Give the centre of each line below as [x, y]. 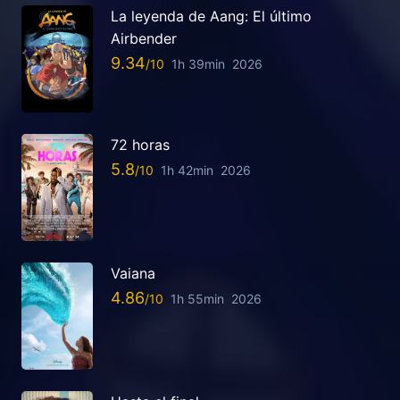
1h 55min [197, 299]
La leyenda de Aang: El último [211, 16]
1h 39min [198, 64]
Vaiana [133, 273]
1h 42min [187, 171]
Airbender [144, 38]
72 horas [140, 144]
